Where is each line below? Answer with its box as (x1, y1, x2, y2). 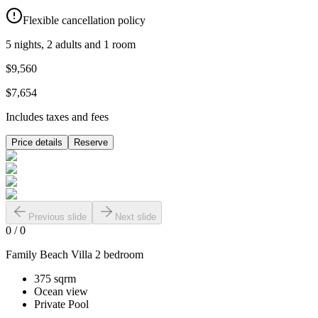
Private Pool (34, 298, 89, 311)
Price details (11, 137, 62, 148)
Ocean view (34, 285, 88, 298)
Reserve (74, 137, 108, 148)
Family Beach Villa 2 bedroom (6, 248, 143, 261)
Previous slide (28, 212, 87, 223)
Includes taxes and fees (6, 111, 109, 124)
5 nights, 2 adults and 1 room (6, 38, 136, 51)
